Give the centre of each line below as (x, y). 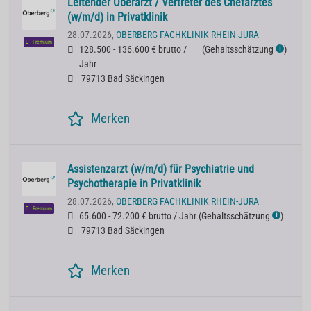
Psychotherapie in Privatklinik (134, 184)
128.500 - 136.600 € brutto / (133, 50)
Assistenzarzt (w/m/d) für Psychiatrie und (161, 169)
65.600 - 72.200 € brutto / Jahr (138, 217)
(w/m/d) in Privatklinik (117, 17)
